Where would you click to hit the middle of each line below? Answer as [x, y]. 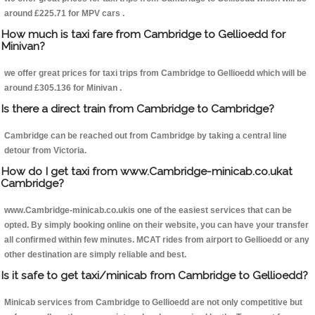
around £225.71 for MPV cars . [64, 14]
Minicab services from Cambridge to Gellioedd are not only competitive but [153, 303]
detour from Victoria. [45, 151]
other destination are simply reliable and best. [95, 255]
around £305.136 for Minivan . [63, 88]
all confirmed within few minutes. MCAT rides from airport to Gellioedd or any [157, 240]
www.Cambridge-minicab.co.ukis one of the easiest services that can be [148, 211]
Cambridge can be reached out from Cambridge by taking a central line [146, 136]
